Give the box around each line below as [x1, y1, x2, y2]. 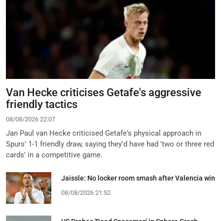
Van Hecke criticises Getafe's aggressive [6, 86, 201, 99]
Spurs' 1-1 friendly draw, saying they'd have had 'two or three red [6, 139, 214, 148]
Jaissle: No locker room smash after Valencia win [61, 174, 215, 182]
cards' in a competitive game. [6, 150, 103, 159]
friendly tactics [6, 98, 77, 110]
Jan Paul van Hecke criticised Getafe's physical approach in [6, 128, 201, 138]
